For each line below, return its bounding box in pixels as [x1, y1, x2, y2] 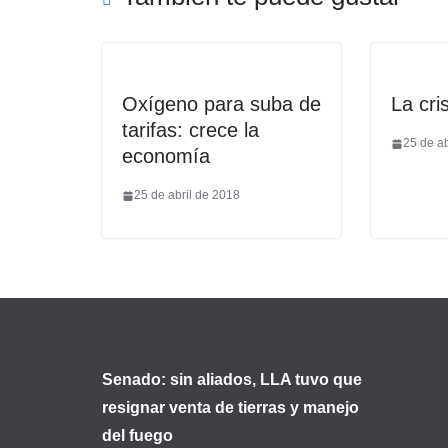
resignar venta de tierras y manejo [102, 399, 359, 416]
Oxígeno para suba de [122, 93, 321, 115]
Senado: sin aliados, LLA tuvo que [102, 371, 362, 388]
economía [122, 145, 210, 167]
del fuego [102, 427, 173, 444]
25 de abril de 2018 [134, 188, 240, 202]
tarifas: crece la [122, 119, 259, 141]
